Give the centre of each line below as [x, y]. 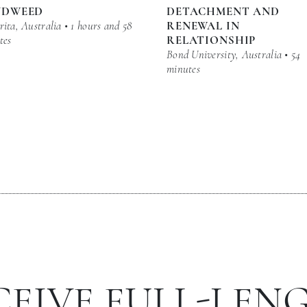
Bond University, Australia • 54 [234, 54]
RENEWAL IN [203, 25]
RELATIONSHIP [211, 40]
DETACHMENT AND [223, 11]
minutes [183, 69]
